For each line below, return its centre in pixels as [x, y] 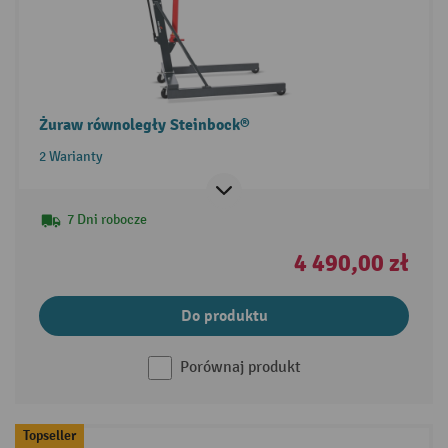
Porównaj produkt [240, 367]
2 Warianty [70, 156]
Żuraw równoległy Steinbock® [144, 124]
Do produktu [224, 315]
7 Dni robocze [106, 219]
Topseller [49, 435]
